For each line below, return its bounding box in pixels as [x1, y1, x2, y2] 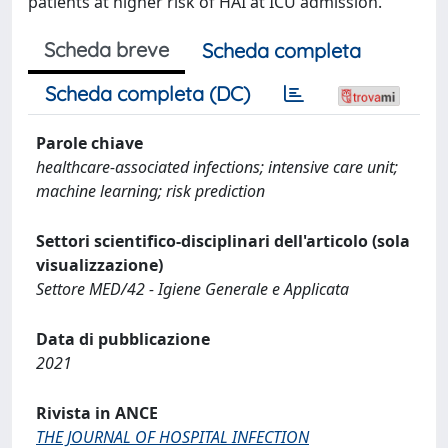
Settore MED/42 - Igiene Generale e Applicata [36, 278, 349, 300]
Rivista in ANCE [36, 402, 158, 424]
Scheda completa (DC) [45, 81, 250, 106]
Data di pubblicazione [36, 328, 210, 350]
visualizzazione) [36, 254, 163, 276]
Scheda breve [44, 37, 169, 62]
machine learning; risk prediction [36, 180, 265, 202]
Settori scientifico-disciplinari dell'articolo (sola [36, 230, 410, 252]
